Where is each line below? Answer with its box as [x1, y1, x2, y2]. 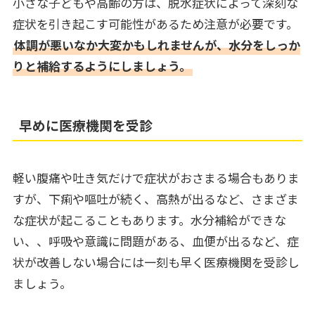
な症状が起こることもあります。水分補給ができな [12, 211, 286, 229]
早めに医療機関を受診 [19, 115, 153, 135]
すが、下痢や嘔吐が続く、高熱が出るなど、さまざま [12, 190, 299, 208]
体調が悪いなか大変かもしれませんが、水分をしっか [13, 36, 300, 54]
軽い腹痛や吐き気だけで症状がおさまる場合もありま [12, 169, 300, 187]
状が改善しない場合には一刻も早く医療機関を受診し [12, 253, 300, 271]
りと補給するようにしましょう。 [12, 57, 191, 75]
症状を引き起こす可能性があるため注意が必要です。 [12, 15, 298, 33]
